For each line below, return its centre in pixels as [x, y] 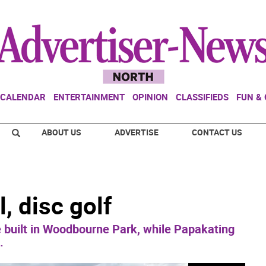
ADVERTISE [137, 132]
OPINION [150, 97]
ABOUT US [61, 132]
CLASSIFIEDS [202, 97]
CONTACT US [217, 132]
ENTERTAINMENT [89, 97]
